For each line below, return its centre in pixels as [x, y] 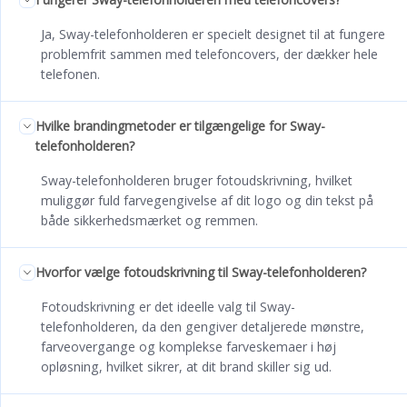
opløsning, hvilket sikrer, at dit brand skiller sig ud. [186, 366]
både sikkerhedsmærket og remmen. [149, 220]
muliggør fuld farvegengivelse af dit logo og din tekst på [207, 200]
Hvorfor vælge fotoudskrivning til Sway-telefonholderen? [201, 272]
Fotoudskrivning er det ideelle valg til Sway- [168, 306]
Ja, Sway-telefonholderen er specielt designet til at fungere [213, 34]
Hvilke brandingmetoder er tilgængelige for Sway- [180, 125]
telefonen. [70, 74]
